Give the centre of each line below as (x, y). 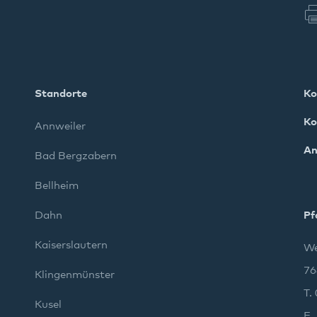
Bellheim (57, 186)
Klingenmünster (75, 275)
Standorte (61, 94)
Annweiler (60, 126)
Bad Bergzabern (76, 156)
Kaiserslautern (71, 245)
